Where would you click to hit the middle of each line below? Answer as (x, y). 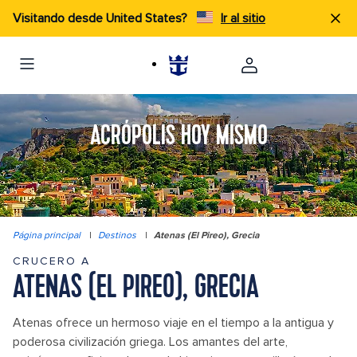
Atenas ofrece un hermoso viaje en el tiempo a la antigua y (173, 323)
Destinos (117, 235)
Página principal (47, 235)
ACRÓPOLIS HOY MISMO (178, 137)
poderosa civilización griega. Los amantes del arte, (150, 342)
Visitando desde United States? (102, 18)
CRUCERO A (51, 261)
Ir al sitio (243, 18)
